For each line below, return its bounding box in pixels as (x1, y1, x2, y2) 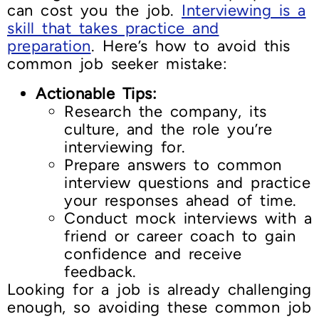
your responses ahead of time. (64, 191, 297, 211)
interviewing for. (64, 137, 186, 157)
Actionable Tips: (36, 84, 157, 104)
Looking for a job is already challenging (7, 280, 311, 300)
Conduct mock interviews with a (64, 209, 312, 229)
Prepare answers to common (64, 155, 282, 175)
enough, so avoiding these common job (7, 298, 311, 318)
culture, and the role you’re (64, 120, 272, 140)
